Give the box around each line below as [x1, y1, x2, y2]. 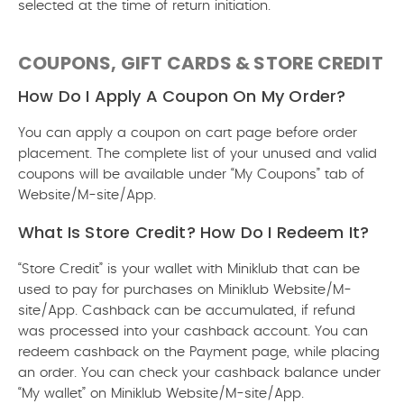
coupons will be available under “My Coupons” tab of [18, 168, 364, 181]
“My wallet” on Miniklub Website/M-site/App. [18, 387, 304, 400]
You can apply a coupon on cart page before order [18, 126, 357, 140]
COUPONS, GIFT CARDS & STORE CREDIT [18, 50, 383, 76]
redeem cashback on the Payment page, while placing [18, 345, 380, 359]
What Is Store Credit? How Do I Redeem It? [18, 221, 370, 243]
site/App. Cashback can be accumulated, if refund [18, 304, 355, 317]
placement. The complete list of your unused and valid [18, 147, 377, 161]
